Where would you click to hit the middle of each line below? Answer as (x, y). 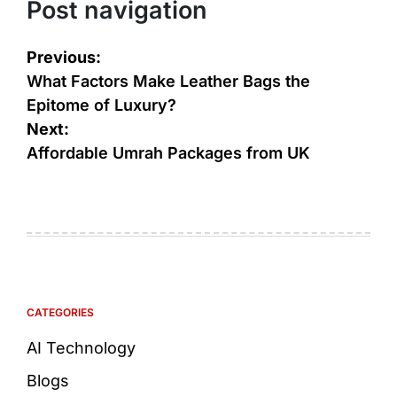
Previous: (64, 57)
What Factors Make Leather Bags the (168, 81)
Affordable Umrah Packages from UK (168, 152)
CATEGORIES (60, 312)
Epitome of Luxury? (101, 105)
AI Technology (81, 347)
